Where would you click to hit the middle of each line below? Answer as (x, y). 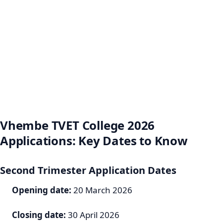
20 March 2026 (102, 190)
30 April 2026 (93, 215)
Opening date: (42, 190)
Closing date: (39, 215)
